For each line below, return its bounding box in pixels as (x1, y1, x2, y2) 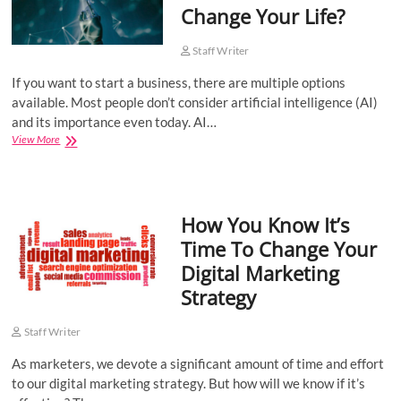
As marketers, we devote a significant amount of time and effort (12, 355, 385, 371)
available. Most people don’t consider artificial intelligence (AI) (12, 94, 379, 110)
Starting (59, 148, 95, 161)
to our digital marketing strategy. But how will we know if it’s (12, 375, 366, 391)
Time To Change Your (180, 235, 377, 262)
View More (12, 132, 61, 146)
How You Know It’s (180, 211, 349, 238)
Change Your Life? (180, 3, 346, 30)
